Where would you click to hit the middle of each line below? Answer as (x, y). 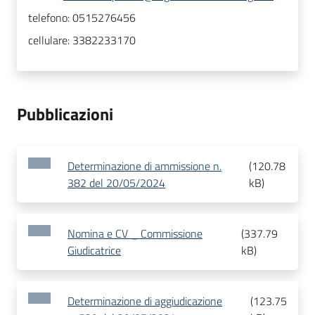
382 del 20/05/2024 (116, 183)
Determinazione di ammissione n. (144, 166)
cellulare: (50, 40)
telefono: (50, 18)
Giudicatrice (94, 251)
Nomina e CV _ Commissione (135, 234)
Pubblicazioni (65, 114)
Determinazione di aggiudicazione (145, 301)
